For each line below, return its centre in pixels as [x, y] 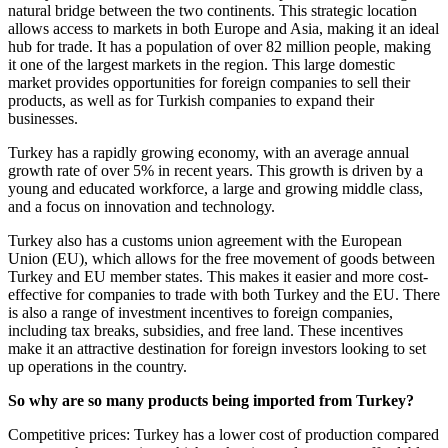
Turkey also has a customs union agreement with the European [205, 240]
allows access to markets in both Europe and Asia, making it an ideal [223, 28]
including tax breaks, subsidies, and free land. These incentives [205, 330]
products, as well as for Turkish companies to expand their [191, 100]
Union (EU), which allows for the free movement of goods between [221, 258]
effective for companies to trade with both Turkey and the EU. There [224, 294]
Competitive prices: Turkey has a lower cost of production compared [223, 434]
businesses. [43, 118]
